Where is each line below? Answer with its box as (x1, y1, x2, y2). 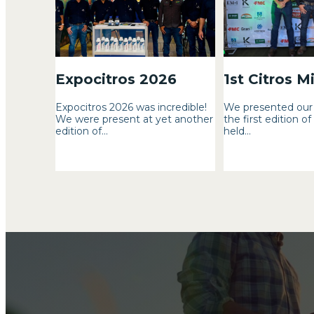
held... (223, 125, 251, 138)
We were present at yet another (55, 113, 214, 126)
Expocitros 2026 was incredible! (55, 101, 207, 114)
